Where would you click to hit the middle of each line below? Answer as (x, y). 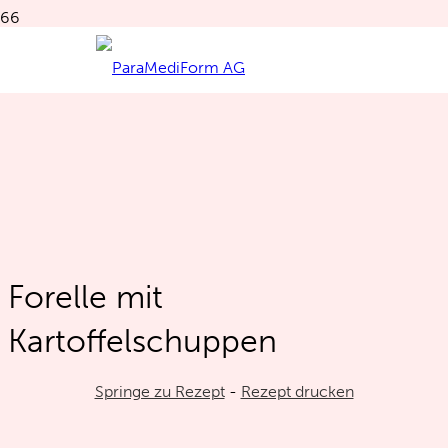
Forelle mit (85, 296)
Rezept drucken (297, 391)
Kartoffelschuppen (142, 340)
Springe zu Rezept (159, 391)
